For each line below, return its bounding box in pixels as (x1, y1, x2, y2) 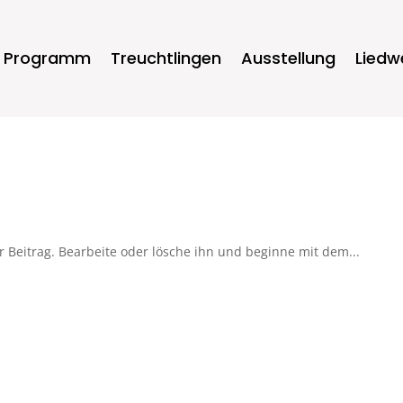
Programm (3, 46, 91, 69)
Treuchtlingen (110, 46, 221, 69)
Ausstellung (240, 46, 336, 69)
